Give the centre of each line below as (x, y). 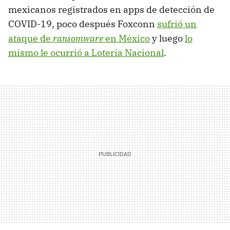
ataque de (31, 38)
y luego (167, 38)
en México (127, 38)
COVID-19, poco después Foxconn (83, 24)
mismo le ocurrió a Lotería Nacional (86, 52)
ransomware (78, 38)
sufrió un (177, 24)
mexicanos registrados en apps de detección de (111, 9)
